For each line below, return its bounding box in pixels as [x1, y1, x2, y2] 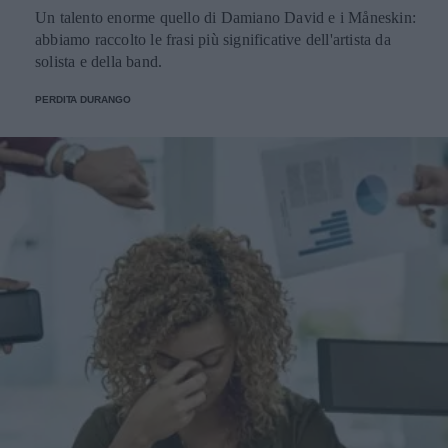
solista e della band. [35, 53, 163, 70]
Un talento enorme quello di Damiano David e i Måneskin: [35, 9, 416, 26]
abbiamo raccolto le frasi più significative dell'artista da [35, 31, 391, 48]
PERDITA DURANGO [35, 94, 131, 105]
